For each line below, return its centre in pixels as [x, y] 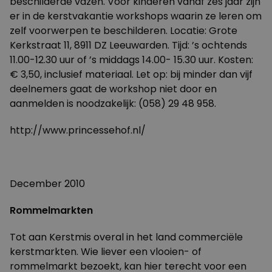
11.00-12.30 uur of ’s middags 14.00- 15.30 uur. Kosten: [131, 60]
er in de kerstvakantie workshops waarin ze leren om [136, 16]
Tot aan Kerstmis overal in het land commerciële [126, 237]
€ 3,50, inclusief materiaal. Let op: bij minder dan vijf [131, 74]
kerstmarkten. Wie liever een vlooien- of [106, 252]
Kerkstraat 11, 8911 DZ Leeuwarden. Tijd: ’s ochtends [128, 45]
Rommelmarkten [51, 210]
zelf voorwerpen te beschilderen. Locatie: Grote [124, 31]
